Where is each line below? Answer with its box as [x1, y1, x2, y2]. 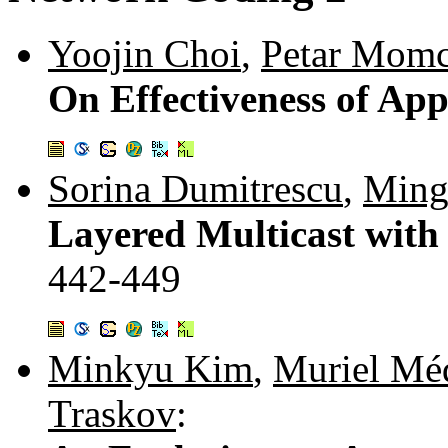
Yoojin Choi [48, 32, 241, 76]
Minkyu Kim [48, 347, 253, 391]
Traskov [48, 392, 176, 436]
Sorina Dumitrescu [48, 167, 343, 211]
